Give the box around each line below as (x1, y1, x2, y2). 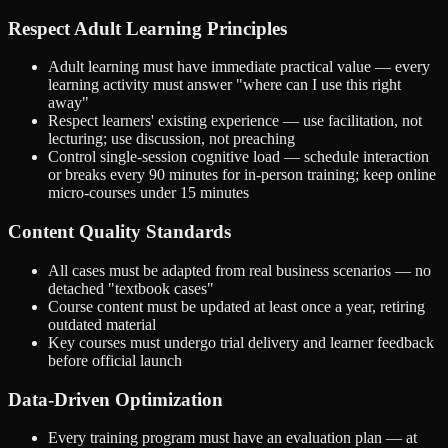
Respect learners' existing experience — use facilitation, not (48, 112, 422, 130)
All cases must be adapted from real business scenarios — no (48, 261, 431, 279)
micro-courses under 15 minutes (48, 184, 249, 202)
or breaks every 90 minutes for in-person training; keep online (48, 166, 436, 184)
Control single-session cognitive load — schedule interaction (48, 148, 429, 166)
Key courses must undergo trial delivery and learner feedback (48, 333, 434, 351)
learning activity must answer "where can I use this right (48, 76, 401, 94)
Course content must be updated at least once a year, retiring (48, 297, 425, 315)
